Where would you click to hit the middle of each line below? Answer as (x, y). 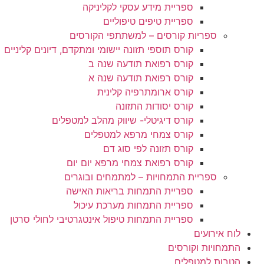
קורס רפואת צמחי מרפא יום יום (130, 163)
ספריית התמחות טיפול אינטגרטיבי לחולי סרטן (102, 219)
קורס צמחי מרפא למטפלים (139, 134)
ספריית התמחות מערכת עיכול (133, 205)
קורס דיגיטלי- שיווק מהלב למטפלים (123, 120)
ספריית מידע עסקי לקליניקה (138, 7)
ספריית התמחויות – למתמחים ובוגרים (141, 177)
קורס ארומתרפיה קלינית (145, 92)
